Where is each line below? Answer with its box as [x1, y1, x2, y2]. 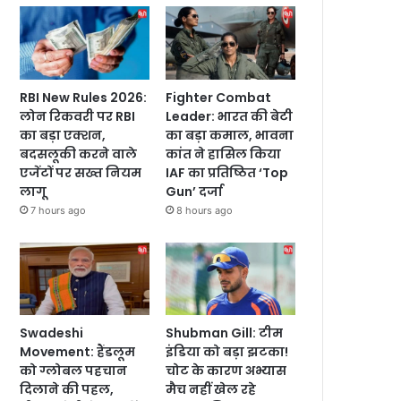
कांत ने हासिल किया [166, 144, 282, 163]
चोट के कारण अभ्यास [166, 362, 287, 380]
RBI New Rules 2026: [20, 88, 148, 107]
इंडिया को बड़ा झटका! [166, 343, 289, 362]
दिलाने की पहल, [20, 380, 115, 399]
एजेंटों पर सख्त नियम [20, 163, 142, 182]
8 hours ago [176, 203, 234, 217]
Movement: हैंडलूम [20, 343, 136, 362]
